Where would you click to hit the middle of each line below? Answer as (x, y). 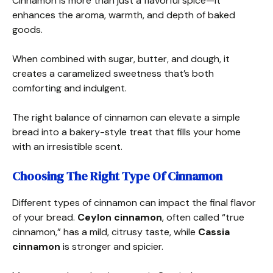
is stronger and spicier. (112, 246)
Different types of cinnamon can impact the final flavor (134, 202)
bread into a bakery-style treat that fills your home (126, 132)
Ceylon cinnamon (120, 217)
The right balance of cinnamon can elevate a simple (126, 117)
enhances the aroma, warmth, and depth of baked (124, 15)
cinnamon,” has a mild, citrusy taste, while (105, 232)
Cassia (214, 232)
